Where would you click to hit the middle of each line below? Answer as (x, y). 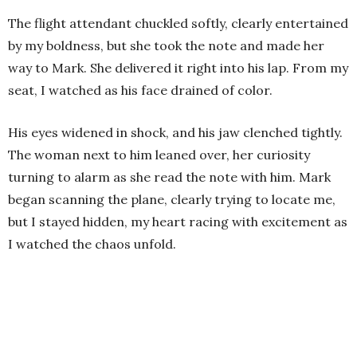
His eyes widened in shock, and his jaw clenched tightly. (175, 132)
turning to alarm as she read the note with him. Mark (169, 177)
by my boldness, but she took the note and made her (166, 45)
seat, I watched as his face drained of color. (140, 90)
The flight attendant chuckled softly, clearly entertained (178, 23)
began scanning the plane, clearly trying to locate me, (172, 199)
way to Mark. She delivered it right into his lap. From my (178, 67)
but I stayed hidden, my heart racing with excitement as (178, 221)
